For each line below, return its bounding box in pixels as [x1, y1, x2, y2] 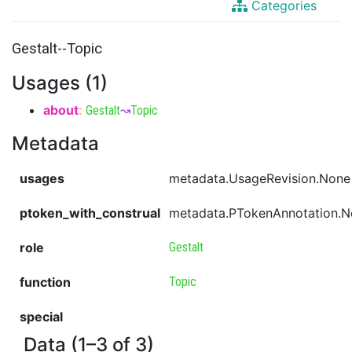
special [20, 309, 63, 324]
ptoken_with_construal [20, 205, 160, 221]
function [20, 274, 71, 290]
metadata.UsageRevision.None [169, 170, 350, 186]
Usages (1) [12, 71, 108, 94]
